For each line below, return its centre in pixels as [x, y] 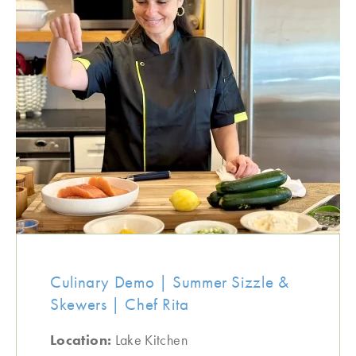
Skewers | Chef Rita [120, 304]
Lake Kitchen [151, 340]
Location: [83, 340]
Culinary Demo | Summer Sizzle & [170, 282]
